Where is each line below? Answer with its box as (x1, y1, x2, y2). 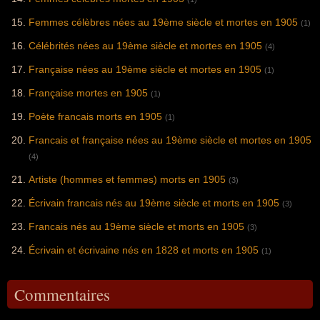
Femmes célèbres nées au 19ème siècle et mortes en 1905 (29, 16, 298, 29)
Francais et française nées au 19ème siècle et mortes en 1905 (29, 134, 311, 146)
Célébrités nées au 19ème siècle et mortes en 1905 (29, 40, 262, 52)
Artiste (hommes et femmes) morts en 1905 (29, 174, 226, 186)
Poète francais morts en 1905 (29, 111, 162, 123)
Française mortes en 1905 (29, 87, 148, 99)
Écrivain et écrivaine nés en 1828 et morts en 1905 (29, 244, 259, 256)
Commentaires (14, 284, 110, 306)
